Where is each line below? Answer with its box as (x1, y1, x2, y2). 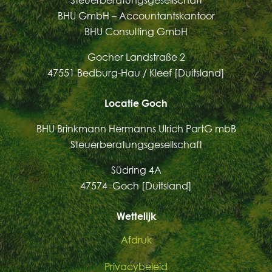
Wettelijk (116, 210, 156, 223)
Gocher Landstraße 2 (87, 51, 185, 64)
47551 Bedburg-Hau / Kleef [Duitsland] (47, 67, 225, 80)
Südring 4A (110, 164, 161, 177)
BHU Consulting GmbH (84, 25, 188, 38)
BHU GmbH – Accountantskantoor (57, 10, 215, 22)
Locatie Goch (104, 97, 168, 110)
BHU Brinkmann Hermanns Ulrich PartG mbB (36, 123, 236, 135)
